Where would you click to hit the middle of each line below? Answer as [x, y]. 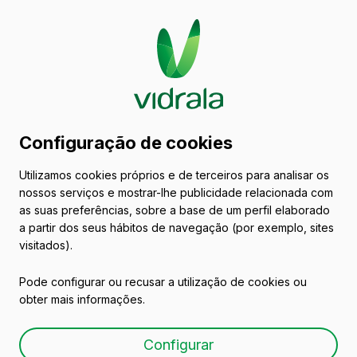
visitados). [46, 245]
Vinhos [48, 199]
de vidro [68, 156]
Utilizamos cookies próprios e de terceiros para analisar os [174, 175]
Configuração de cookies [126, 142]
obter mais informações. [82, 299]
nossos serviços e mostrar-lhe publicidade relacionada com [176, 192]
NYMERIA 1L [94, 328]
